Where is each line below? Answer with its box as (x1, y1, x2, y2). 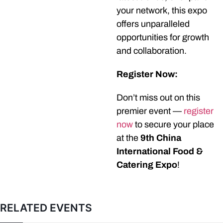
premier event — (116, 106, 184, 116)
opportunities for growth (116, 32, 209, 43)
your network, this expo (116, 5, 207, 16)
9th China (140, 133, 181, 143)
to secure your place (133, 119, 214, 130)
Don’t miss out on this (116, 93, 200, 103)
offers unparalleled (116, 19, 190, 29)
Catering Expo (116, 160, 177, 170)
